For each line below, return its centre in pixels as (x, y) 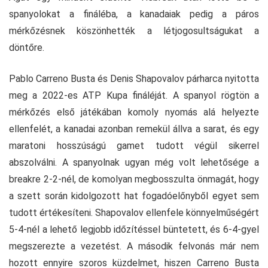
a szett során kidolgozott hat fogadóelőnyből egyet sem (134, 196)
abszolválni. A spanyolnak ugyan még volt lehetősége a (134, 162)
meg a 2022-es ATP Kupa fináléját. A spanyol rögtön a (134, 95)
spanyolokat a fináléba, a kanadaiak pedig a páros (134, 14)
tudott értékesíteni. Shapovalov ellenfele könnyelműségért (134, 212)
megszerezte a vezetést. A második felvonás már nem (134, 246)
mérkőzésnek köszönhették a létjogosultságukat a (134, 31)
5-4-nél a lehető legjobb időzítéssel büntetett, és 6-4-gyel (134, 229)
